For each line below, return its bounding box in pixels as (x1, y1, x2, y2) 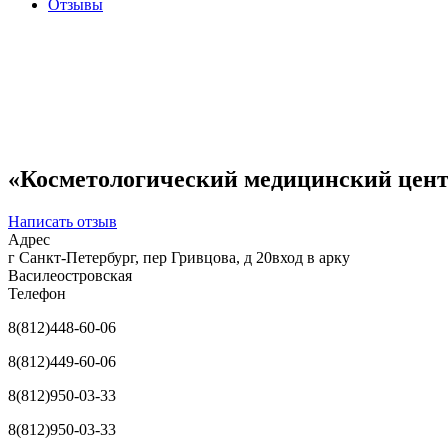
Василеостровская (8, 266, 132, 284)
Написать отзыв (8, 212, 117, 230)
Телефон (8, 284, 66, 302)
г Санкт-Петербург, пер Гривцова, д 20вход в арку (8, 248, 350, 266)
